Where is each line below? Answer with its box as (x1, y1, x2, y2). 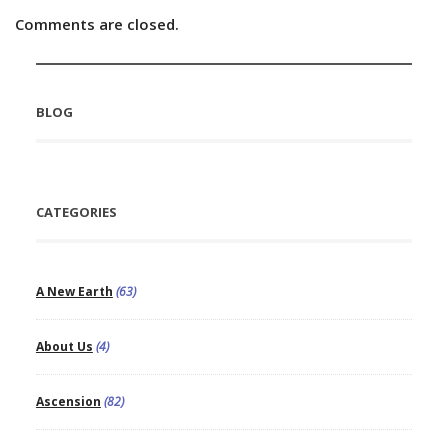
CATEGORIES (35, 203, 117, 222)
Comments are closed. (15, 14, 179, 35)
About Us (35, 338, 93, 356)
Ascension (35, 393, 101, 411)
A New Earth (35, 283, 113, 301)
